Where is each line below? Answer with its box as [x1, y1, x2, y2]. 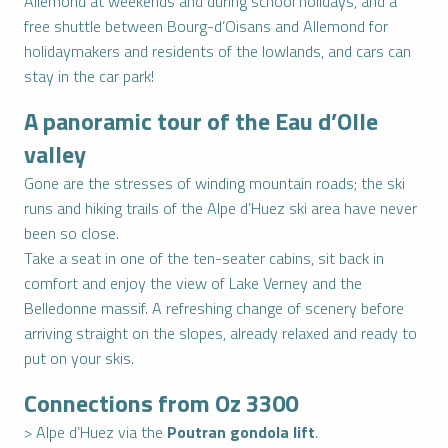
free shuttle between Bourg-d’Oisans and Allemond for [24, 14, 388, 38]
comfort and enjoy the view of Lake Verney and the [24, 271, 362, 295]
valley [24, 136, 86, 172]
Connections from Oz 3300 [24, 385, 298, 421]
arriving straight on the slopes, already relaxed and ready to [24, 321, 417, 345]
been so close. [24, 221, 119, 245]
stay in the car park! [24, 64, 154, 88]
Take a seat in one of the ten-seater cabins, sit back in [24, 246, 384, 270]
